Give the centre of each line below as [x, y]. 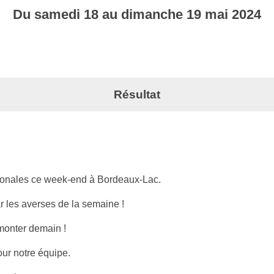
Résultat [137, 94]
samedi [59, 14]
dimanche [154, 14]
